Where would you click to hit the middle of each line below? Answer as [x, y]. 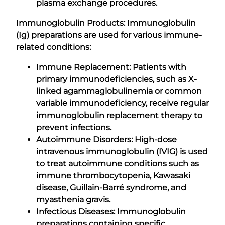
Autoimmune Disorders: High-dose [106, 139]
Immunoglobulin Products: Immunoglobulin [106, 23]
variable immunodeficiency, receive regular [123, 103]
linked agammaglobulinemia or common [119, 91]
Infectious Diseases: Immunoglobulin [111, 211]
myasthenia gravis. [73, 199]
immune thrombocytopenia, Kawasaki [113, 175]
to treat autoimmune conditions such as [118, 163]
